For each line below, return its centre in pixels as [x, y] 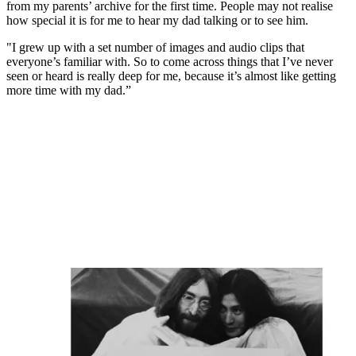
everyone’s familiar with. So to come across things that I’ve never [170, 62]
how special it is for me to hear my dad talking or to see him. [157, 21]
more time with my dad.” [69, 91]
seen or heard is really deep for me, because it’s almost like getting [171, 76]
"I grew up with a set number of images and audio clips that [155, 48]
